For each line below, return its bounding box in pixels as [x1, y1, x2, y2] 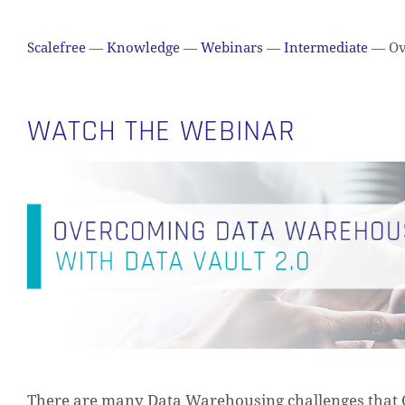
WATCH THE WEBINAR [27, 112, 296, 150]
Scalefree [27, 40, 86, 56]
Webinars [201, 40, 263, 56]
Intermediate [284, 40, 368, 56]
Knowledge [107, 40, 180, 56]
